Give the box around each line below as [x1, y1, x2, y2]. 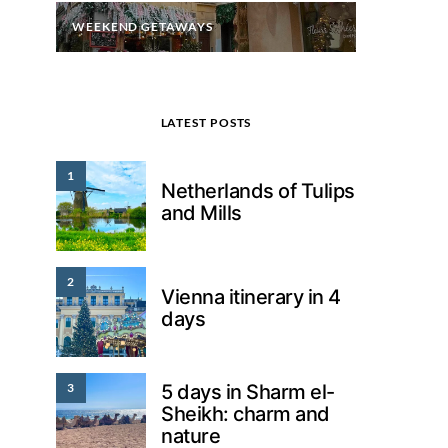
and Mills [161, 200, 242, 225]
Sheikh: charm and [161, 401, 330, 426]
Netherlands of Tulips [161, 178, 355, 203]
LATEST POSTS [160, 114, 252, 130]
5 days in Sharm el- [161, 379, 335, 404]
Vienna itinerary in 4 [161, 284, 341, 309]
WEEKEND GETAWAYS [72, 18, 213, 34]
